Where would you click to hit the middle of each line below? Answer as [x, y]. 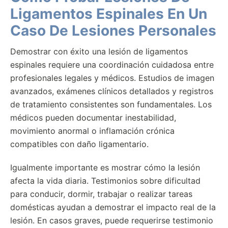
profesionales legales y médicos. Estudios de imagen [112, 78]
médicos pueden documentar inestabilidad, [93, 118]
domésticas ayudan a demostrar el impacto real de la [113, 207]
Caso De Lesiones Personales [113, 31]
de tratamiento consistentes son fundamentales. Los [111, 104]
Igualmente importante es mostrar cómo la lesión [105, 167]
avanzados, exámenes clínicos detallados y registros [112, 91]
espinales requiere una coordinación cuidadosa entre [112, 65]
